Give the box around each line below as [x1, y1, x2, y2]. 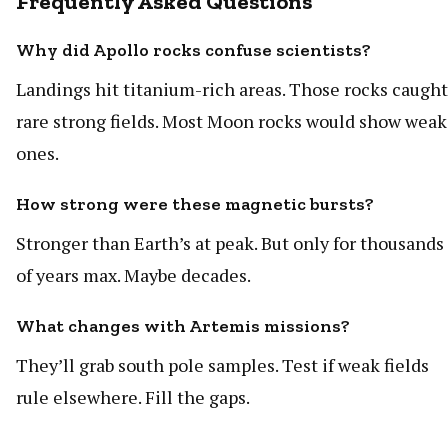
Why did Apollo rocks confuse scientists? [16, 38, 371, 61]
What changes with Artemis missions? [16, 314, 350, 337]
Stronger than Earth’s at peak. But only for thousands [16, 230, 444, 255]
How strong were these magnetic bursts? [16, 192, 374, 215]
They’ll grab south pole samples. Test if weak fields [16, 352, 429, 377]
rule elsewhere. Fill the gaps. [16, 384, 250, 409]
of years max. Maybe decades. [16, 262, 251, 287]
